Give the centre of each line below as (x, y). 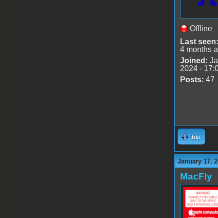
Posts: (192, 79)
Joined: (194, 60)
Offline (201, 28)
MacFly (196, 176)
